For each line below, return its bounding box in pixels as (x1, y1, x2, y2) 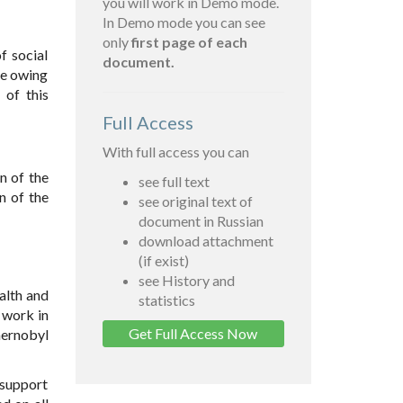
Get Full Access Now (129, 325, 258, 343)
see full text (138, 173, 210, 191)
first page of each (130, 33, 247, 51)
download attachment (138, 232, 273, 250)
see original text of (138, 193, 253, 210)
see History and (138, 272, 235, 290)
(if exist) (138, 252, 189, 270)
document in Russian (138, 212, 264, 230)
